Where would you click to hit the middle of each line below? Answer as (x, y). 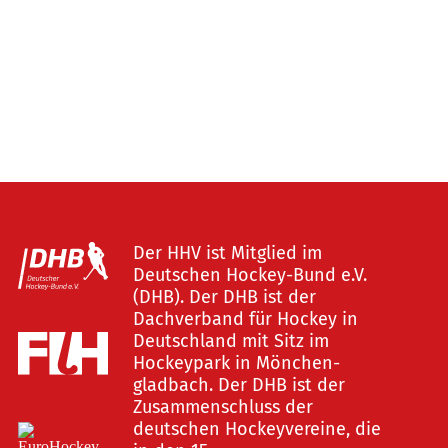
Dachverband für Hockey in (245, 319)
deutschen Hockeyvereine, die (256, 429)
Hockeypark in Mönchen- (236, 363)
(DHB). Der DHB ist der (224, 297)
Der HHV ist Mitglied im (227, 253)
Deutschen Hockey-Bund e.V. (249, 275)
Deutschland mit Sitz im (230, 341)
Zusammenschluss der (222, 407)
